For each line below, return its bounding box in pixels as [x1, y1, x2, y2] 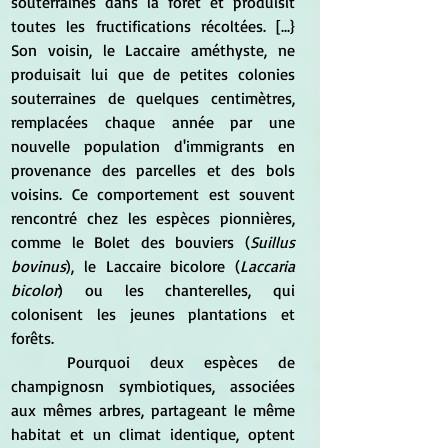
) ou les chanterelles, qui [58, 279, 295, 300]
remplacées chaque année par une [11, 111, 295, 132]
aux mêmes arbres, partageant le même [11, 399, 295, 420]
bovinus [11, 255, 66, 276]
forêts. [11, 327, 54, 348]
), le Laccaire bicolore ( [66, 255, 240, 276]
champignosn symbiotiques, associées [11, 375, 295, 396]
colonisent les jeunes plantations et [11, 303, 295, 324]
